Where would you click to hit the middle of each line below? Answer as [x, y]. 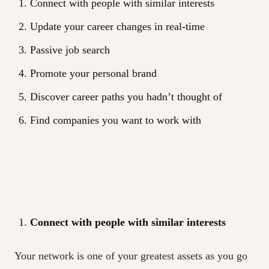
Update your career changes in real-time [117, 26]
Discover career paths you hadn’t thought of [126, 96]
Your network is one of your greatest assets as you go [131, 256]
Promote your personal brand [93, 73]
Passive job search [70, 50]
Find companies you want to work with [115, 120]
